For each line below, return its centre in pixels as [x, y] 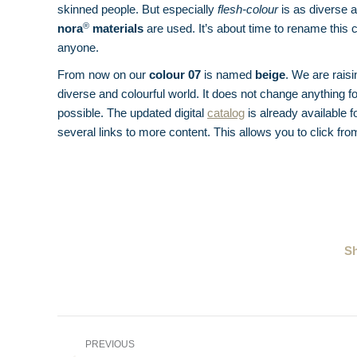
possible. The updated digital [132, 113]
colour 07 [177, 75]
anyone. [78, 48]
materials [120, 29]
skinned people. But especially [137, 10]
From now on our [103, 75]
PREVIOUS [110, 345]
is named [228, 75]
